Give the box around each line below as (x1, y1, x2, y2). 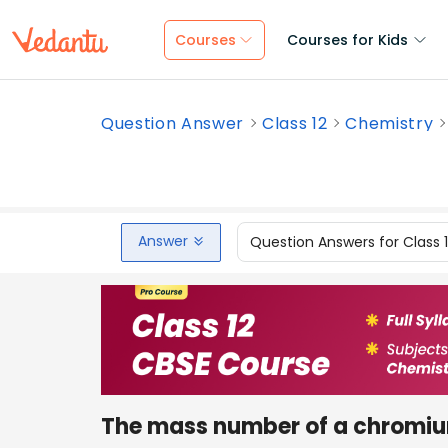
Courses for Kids (287, 30, 408, 50)
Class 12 (262, 112, 328, 135)
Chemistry (345, 112, 434, 135)
